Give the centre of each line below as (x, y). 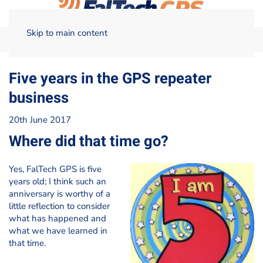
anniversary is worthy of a (60, 194)
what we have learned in (58, 231)
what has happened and (58, 218)
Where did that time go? (89, 141)
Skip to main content (67, 33)
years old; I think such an (58, 181)
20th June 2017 (40, 120)
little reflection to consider (59, 206)
